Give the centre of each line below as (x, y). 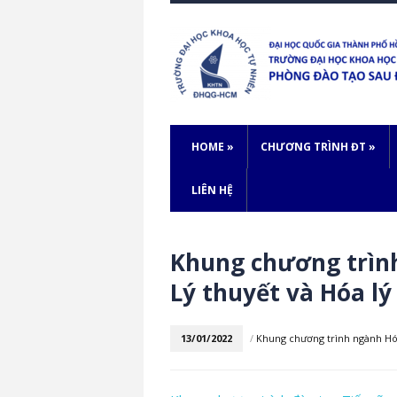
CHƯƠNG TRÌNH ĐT (313, 147)
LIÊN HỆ (212, 190)
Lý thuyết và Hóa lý (281, 292)
